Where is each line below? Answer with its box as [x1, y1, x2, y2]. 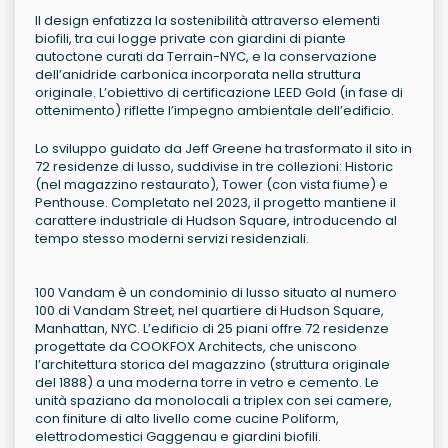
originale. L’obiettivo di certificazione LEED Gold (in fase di [35, 83, 403, 103]
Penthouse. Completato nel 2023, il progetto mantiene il [35, 193, 396, 213]
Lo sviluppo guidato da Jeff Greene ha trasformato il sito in [35, 139, 412, 159]
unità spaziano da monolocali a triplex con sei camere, [35, 391, 392, 411]
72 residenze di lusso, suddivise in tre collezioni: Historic [35, 157, 393, 177]
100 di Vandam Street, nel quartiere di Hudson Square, [35, 301, 384, 321]
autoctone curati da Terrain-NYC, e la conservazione [35, 47, 377, 67]
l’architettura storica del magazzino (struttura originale [35, 355, 390, 375]
